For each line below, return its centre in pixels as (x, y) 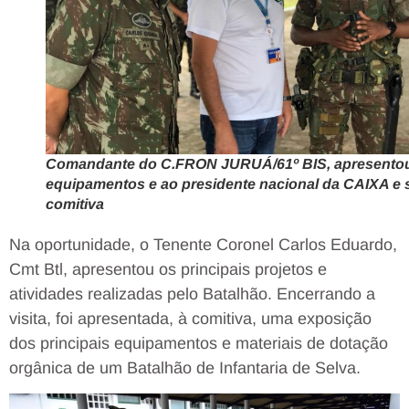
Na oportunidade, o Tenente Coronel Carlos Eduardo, (203, 244)
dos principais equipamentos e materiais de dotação (199, 343)
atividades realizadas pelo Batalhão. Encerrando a (192, 294)
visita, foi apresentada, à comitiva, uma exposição (190, 318)
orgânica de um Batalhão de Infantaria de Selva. (185, 367)
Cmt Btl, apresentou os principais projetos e (168, 269)
